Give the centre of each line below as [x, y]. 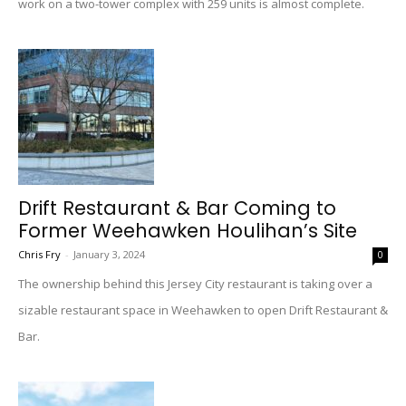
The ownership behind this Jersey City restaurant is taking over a [195, 284]
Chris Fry [39, 254]
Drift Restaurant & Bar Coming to [177, 208]
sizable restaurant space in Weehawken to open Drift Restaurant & [203, 310]
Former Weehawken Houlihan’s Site [188, 231]
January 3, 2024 [109, 254]
